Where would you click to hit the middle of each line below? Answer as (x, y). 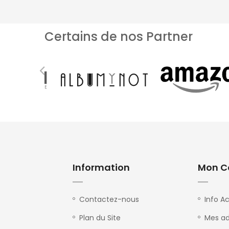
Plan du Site (100, 218)
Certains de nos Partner (119, 37)
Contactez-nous (109, 199)
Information (101, 167)
